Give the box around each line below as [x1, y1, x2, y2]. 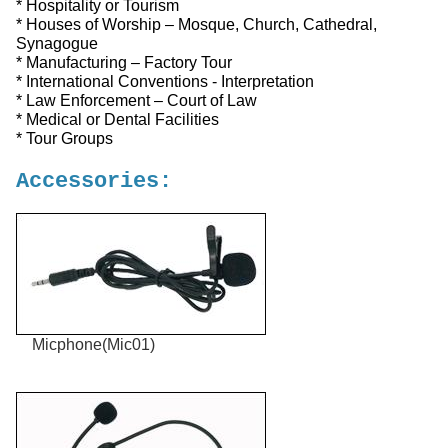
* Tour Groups [16, 129, 113, 147]
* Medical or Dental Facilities [16, 110, 219, 128]
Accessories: [16, 169, 172, 194]
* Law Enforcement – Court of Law [16, 91, 257, 109]
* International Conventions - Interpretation [16, 72, 314, 90]
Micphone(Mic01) [32, 335, 155, 353]
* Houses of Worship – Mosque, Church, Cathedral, [16, 15, 377, 33]
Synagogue [16, 34, 98, 52]
